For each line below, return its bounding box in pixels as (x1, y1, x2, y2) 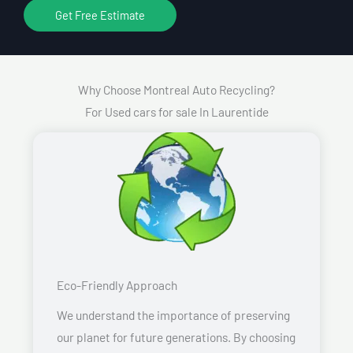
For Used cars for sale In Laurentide (84, 103, 269, 119)
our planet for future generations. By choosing (57, 329, 295, 344)
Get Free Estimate (55, 7, 145, 22)
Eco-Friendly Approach (57, 277, 177, 292)
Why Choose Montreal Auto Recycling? (78, 81, 275, 97)
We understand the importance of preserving (57, 307, 290, 322)
